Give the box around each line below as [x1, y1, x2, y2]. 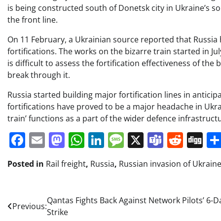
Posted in [7, 158, 46, 169]
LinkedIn [104, 129, 168, 150]
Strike [47, 207, 68, 218]
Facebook [25, 129, 96, 150]
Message [124, 129, 188, 150]
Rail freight [46, 158, 86, 169]
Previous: [12, 201, 47, 212]
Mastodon [65, 129, 139, 150]
